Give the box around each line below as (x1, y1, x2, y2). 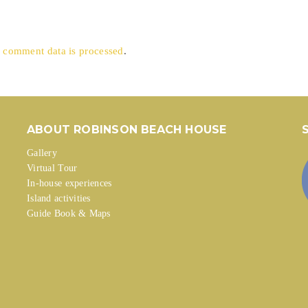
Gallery (27, 148, 57, 158)
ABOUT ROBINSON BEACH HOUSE (27, 123, 227, 136)
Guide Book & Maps (27, 208, 111, 219)
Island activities (27, 193, 91, 203)
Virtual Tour (27, 163, 78, 173)
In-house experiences (27, 178, 112, 188)
